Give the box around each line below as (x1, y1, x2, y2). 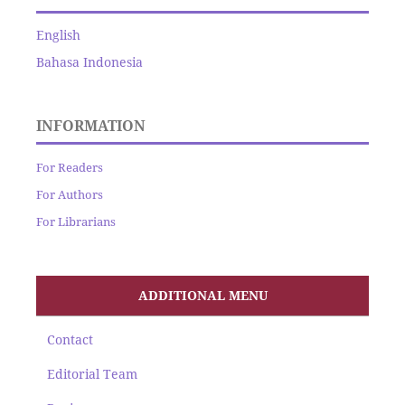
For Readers (35, 159, 103, 176)
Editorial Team (46, 365, 137, 383)
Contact (46, 331, 93, 349)
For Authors (35, 186, 103, 203)
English (35, 26, 80, 44)
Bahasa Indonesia (35, 53, 143, 71)
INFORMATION (35, 116, 146, 137)
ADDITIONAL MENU (137, 287, 268, 305)
